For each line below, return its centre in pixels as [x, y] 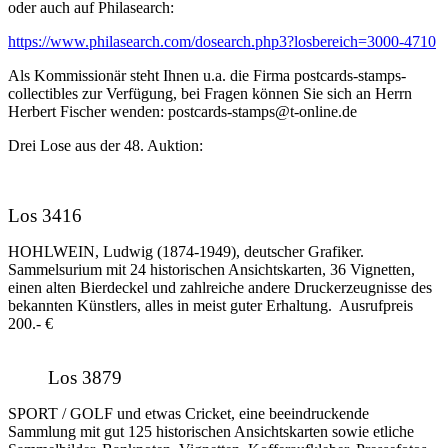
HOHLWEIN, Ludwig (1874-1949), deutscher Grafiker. [186, 252]
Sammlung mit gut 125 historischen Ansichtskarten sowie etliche [211, 432]
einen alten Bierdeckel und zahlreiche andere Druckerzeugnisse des [220, 288]
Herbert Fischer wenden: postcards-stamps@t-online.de [182, 112]
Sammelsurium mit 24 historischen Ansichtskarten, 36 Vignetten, [211, 270]
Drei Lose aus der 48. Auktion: [105, 146]
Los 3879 [85, 378]
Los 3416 [45, 216]
